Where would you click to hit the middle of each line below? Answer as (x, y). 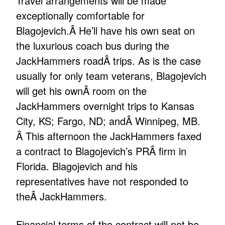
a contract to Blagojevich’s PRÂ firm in (101, 151)
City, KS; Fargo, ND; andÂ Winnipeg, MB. (108, 121)
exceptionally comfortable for (81, 16)
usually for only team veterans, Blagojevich (111, 76)
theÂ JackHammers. (62, 196)
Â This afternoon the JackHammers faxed (109, 136)
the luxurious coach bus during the (93, 46)
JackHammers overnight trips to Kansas (105, 106)
